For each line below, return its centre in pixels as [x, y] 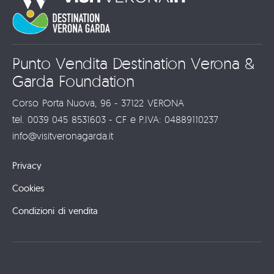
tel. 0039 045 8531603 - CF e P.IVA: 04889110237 [115, 119]
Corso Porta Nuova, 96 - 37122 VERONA [98, 102]
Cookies [28, 188]
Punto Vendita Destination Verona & [133, 63]
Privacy [27, 165]
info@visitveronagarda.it [63, 135]
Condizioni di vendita [55, 210]
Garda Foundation [73, 81]
